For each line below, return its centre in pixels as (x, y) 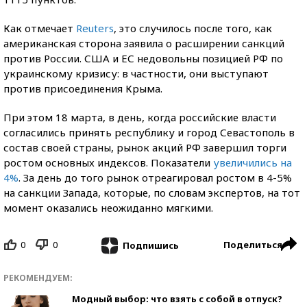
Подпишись (150, 245)
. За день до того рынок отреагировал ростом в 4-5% (155, 177)
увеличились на (253, 162)
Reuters (95, 28)
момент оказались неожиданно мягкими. (108, 208)
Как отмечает (40, 28)
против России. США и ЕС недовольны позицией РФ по (143, 58)
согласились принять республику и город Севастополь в (149, 132)
